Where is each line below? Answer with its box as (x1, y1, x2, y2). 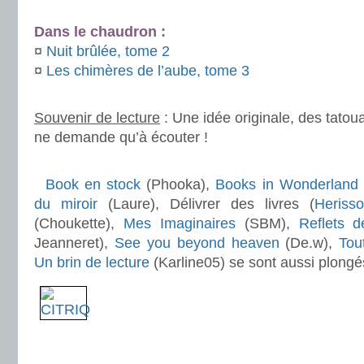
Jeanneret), (34, 235, 115, 251)
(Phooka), (141, 176, 216, 193)
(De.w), (279, 235, 340, 251)
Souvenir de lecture (34, 110, 160, 126)
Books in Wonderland (215, 176, 358, 193)
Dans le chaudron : (34, 24, 166, 40)
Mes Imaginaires (123, 215, 236, 232)
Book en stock (45, 176, 141, 193)
